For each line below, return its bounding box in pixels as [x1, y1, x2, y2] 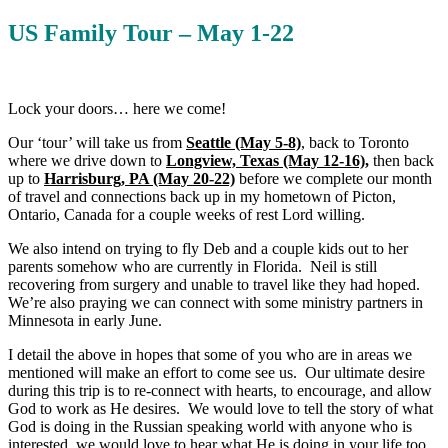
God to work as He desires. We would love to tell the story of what [8, 400, 433, 418]
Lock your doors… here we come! [8, 100, 226, 118]
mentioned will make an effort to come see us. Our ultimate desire [8, 364, 425, 382]
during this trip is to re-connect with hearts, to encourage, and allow [8, 382, 432, 400]
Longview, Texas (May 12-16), [166, 152, 369, 170]
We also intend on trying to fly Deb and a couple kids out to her [8, 240, 408, 258]
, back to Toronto [301, 134, 409, 152]
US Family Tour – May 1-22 [8, 19, 294, 46]
